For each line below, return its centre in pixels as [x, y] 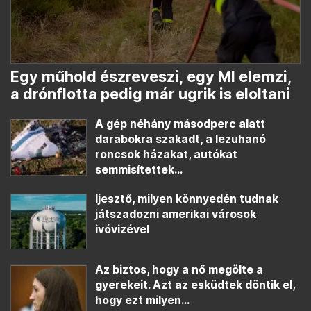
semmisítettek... [139, 169]
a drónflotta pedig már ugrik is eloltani [150, 93]
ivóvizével [122, 229]
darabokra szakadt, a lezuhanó [180, 139]
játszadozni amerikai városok [176, 214]
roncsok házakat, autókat [166, 154]
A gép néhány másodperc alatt [180, 124]
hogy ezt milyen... [142, 300]
